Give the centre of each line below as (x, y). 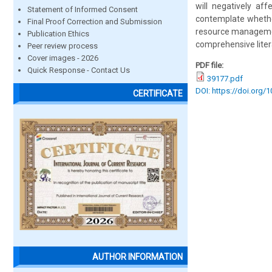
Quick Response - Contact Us (79, 70)
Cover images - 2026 (63, 58)
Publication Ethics (58, 34)
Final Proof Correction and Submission (95, 22)
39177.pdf (225, 79)
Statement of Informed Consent (83, 9)
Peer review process (63, 46)
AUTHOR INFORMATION (138, 257)
